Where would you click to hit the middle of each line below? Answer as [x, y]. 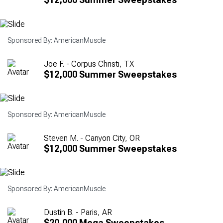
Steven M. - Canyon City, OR [92, 138]
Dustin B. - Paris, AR [78, 213]
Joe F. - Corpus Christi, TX [89, 64]
